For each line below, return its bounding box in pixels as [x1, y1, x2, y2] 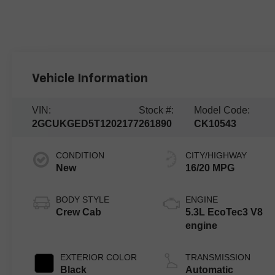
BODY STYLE [56, 194, 110, 204]
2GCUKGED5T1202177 [32, 118, 139, 129]
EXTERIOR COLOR [60, 252, 137, 262]
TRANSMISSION [185, 252, 251, 262]
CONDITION [56, 150, 105, 160]
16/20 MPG [185, 162, 235, 173]
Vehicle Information [32, 72, 149, 85]
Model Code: [194, 104, 250, 115]
